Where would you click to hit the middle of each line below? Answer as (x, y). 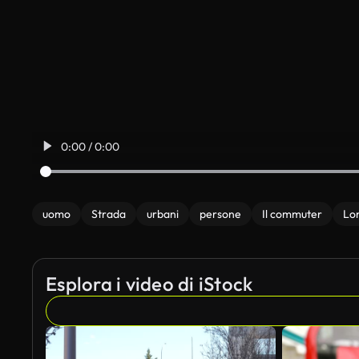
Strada (109, 214)
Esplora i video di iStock (149, 284)
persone (220, 214)
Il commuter (292, 214)
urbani (163, 214)
